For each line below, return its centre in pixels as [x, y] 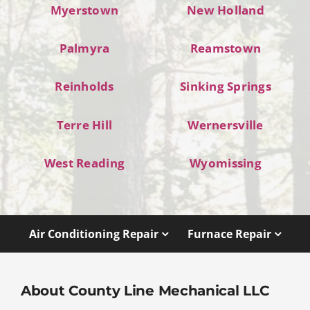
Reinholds [84, 86]
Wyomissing [226, 163]
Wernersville [226, 125]
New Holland [226, 10]
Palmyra [84, 48]
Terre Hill [84, 125]
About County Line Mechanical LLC [145, 291]
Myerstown [84, 10]
